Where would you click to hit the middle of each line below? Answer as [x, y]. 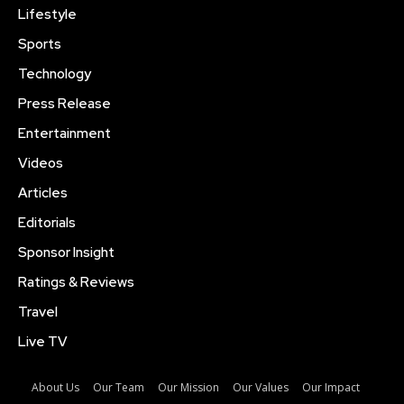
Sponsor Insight [66, 253]
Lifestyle [47, 15]
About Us [55, 388]
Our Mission [188, 388]
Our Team [118, 388]
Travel [38, 312]
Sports [40, 45]
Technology [55, 74]
